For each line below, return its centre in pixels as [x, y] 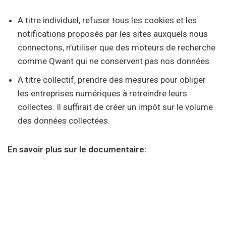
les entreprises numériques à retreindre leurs [102, 93]
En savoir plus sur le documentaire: [77, 149]
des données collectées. [64, 121]
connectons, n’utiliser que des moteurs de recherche [117, 47]
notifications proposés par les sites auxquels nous [113, 34]
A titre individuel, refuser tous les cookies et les [107, 20]
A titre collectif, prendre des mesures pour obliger [112, 80]
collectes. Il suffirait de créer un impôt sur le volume [115, 107]
